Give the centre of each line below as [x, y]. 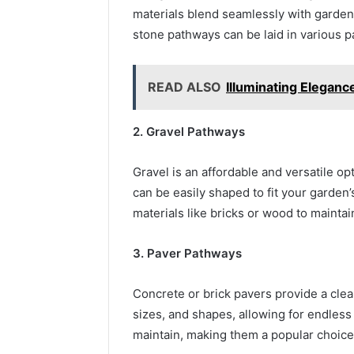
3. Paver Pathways [187, 253]
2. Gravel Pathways [189, 131]
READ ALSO [185, 87]
